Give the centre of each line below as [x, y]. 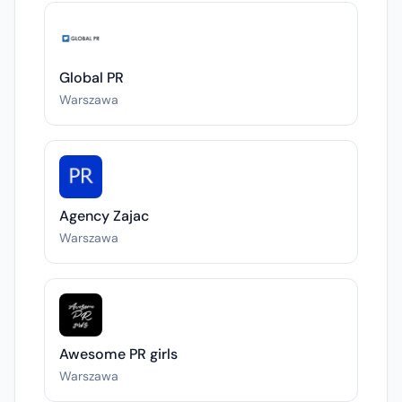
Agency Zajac [104, 216]
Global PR [92, 78]
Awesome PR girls [118, 354]
